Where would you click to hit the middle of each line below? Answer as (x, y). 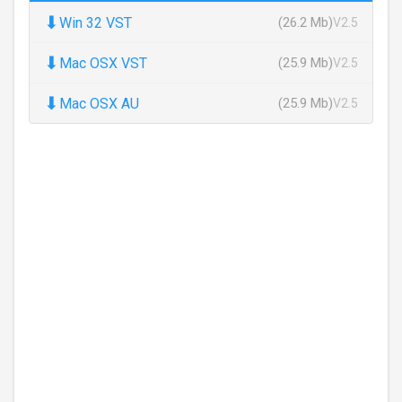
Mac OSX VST (103, 63)
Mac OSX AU (99, 103)
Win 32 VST (96, 22)
